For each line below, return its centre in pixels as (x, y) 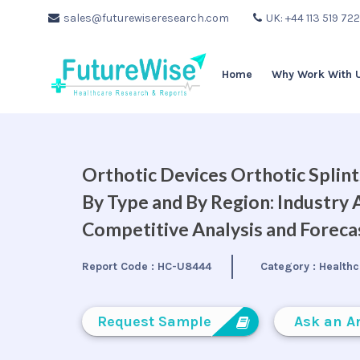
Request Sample (154, 321)
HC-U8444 (184, 266)
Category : (289, 266)
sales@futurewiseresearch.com (146, 18)
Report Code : (120, 266)
